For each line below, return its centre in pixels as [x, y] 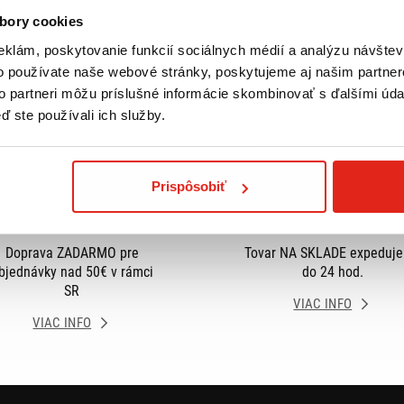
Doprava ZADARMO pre [72, 253]
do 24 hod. [332, 272]
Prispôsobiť [189, 187]
